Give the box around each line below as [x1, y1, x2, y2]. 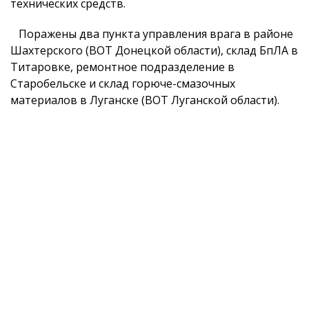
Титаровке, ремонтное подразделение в [10, 59, 235, 74]
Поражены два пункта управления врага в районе [10, 26, 293, 41]
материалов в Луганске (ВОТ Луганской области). [10, 92, 279, 108]
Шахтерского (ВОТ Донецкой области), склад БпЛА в [10, 43, 298, 58]
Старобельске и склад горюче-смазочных [10, 76, 235, 91]
